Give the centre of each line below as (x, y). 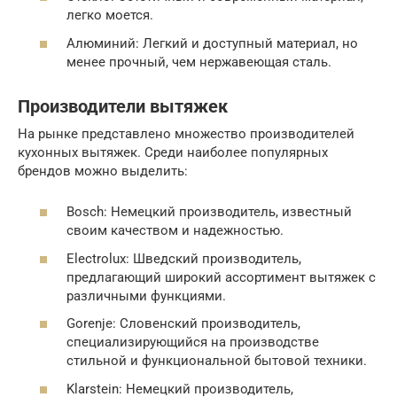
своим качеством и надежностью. (175, 231)
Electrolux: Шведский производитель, (184, 258)
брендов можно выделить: (103, 171)
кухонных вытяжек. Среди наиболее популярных (173, 152)
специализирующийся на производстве (193, 343)
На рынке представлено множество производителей (186, 133)
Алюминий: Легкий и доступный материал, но (212, 43)
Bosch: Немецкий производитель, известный (209, 212)
